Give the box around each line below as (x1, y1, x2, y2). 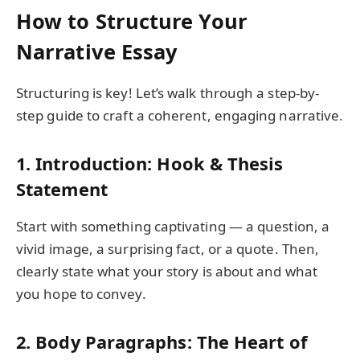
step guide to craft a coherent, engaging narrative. (16, 106, 344, 125)
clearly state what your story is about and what (16, 262, 317, 281)
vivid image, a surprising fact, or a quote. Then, (16, 239, 320, 259)
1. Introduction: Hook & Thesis (16, 151, 284, 175)
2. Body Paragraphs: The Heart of (16, 329, 307, 354)
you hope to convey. (16, 284, 146, 304)
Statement (16, 177, 108, 201)
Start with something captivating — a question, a (16, 217, 330, 236)
